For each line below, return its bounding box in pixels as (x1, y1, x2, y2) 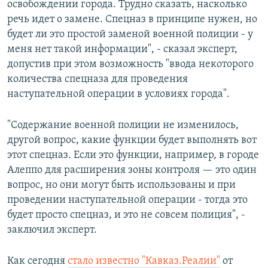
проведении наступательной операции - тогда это (7, 194, 248, 206)
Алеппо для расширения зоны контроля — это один (7, 164, 257, 176)
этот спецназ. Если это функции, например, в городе (7, 149, 259, 161)
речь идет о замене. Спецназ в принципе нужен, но (7, 13, 257, 25)
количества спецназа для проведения (7, 73, 188, 85)
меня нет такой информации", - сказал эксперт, (7, 43, 237, 55)
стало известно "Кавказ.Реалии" (68, 255, 220, 267)
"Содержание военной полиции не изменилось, (7, 119, 239, 131)
